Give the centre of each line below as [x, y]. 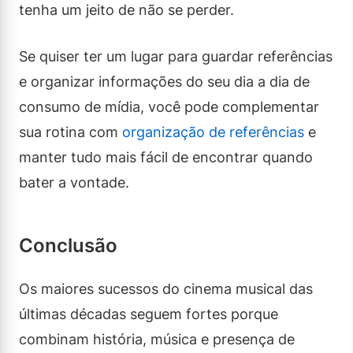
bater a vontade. [74, 182]
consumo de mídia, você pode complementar [169, 106]
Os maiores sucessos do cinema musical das [166, 288]
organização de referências [213, 132]
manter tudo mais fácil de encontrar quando [166, 157]
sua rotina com [71, 132]
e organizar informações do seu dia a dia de [164, 81]
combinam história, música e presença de [157, 339]
